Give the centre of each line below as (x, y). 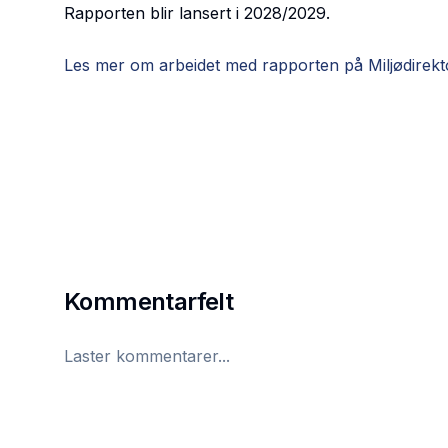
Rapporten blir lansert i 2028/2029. (197, 13)
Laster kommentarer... (147, 356)
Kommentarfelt (149, 301)
